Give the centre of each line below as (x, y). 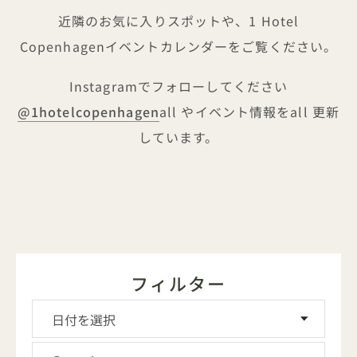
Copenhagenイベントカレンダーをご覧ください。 (178, 46)
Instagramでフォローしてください (178, 86)
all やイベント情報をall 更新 (249, 111)
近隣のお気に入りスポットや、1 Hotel (178, 20)
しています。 (178, 137)
